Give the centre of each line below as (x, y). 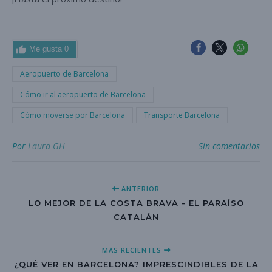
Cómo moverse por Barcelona (73, 115)
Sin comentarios (229, 146)
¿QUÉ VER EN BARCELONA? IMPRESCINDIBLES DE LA (136, 264)
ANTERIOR (139, 189)
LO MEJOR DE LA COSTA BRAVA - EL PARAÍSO (136, 203)
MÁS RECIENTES (133, 250)
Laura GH (46, 146)
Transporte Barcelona (182, 115)
